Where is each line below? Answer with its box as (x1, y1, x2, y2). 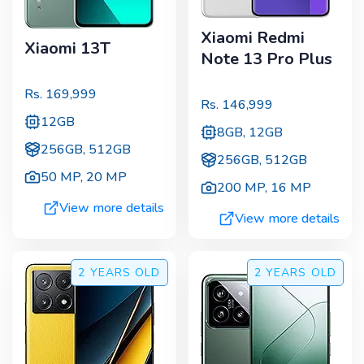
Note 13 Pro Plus (200, 48, 332, 71)
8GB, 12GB (216, 123, 283, 141)
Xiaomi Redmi (200, 27, 305, 50)
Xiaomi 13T (24, 37, 110, 60)
